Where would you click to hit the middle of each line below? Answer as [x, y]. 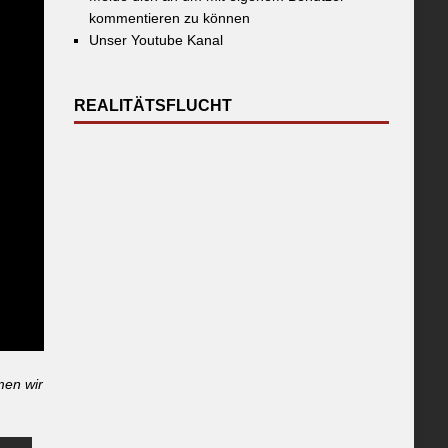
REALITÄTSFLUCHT [153, 106]
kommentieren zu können [170, 18]
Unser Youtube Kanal [156, 40]
